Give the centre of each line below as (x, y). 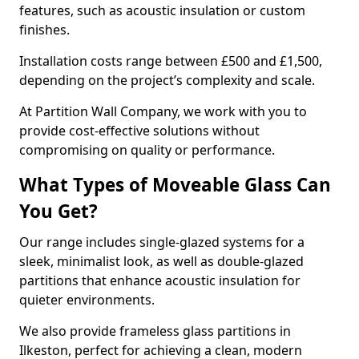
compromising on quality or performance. (147, 150)
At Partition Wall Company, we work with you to (163, 111)
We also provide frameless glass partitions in (155, 331)
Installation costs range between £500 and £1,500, (171, 61)
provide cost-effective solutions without (139, 131)
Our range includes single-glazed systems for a (162, 242)
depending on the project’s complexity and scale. (169, 80)
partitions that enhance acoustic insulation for (160, 280)
